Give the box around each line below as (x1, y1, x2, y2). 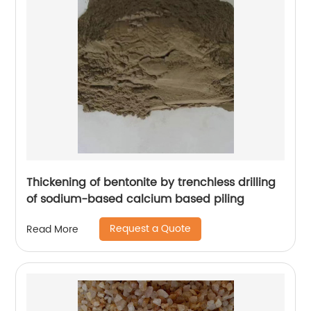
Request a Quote (110, 221, 192, 237)
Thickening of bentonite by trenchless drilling (26, 174, 276, 192)
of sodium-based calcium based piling (26, 190, 245, 208)
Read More (26, 221, 79, 237)
